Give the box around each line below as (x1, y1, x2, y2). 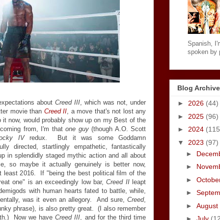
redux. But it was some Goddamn (24, 134, 146, 141)
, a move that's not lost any (67, 108, 146, 115)
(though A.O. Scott (88, 125, 146, 133)
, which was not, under (80, 99, 146, 106)
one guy (65, 125, 89, 133)
